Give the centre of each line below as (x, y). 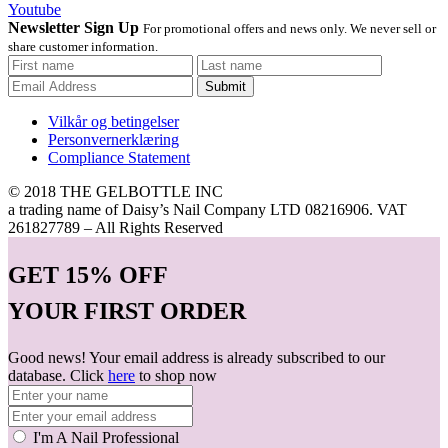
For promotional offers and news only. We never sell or (289, 29)
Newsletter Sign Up (73, 28)
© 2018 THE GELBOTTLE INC (115, 192)
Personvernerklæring (113, 140)
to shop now (176, 376)
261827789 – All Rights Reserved (115, 228)
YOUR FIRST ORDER (127, 311)
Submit (225, 87)
